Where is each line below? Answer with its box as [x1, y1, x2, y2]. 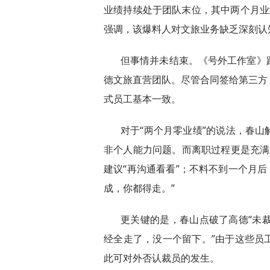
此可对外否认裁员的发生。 [104, 251, 219, 265]
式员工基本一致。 [104, 92, 181, 106]
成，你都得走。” [104, 181, 175, 195]
